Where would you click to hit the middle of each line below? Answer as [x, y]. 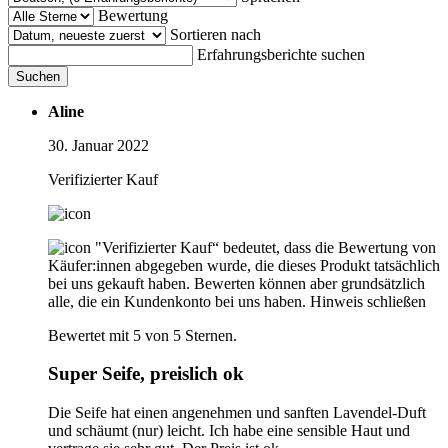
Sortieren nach [215, 34]
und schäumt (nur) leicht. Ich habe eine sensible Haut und [229, 430]
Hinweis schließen [368, 301]
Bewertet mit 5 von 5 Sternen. [142, 335]
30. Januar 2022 [98, 145]
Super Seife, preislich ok [146, 374]
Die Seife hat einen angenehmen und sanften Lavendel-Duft [237, 412]
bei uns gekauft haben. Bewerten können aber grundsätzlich [236, 283]
